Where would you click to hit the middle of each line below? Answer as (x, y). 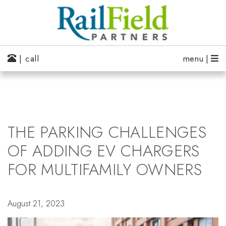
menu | (197, 59)
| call (28, 59)
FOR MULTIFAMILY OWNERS (105, 169)
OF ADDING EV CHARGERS (104, 151)
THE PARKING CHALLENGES (107, 132)
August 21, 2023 (36, 203)
